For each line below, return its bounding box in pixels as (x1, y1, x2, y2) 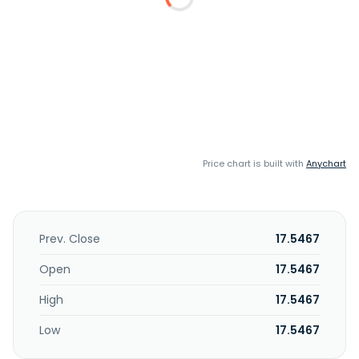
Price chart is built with (203, 157, 306, 170)
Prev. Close (39, 231, 100, 247)
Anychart (306, 157, 346, 170)
